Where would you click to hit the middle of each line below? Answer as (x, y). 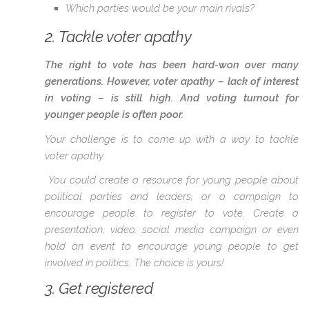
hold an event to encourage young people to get (172, 246)
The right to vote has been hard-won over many (172, 65)
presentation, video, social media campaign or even (172, 229)
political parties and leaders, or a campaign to (172, 196)
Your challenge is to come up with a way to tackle (172, 139)
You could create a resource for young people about (172, 180)
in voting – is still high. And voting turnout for (172, 98)
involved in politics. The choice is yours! (134, 262)
